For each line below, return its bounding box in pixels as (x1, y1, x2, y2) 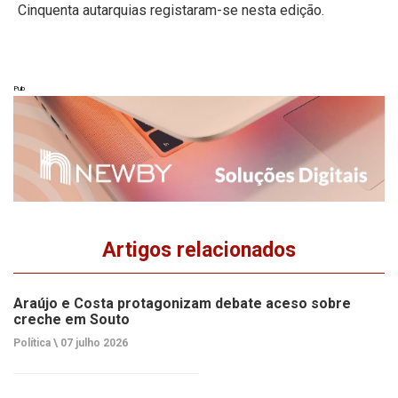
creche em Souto (13, 311, 130, 329)
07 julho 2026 (58, 337, 128, 350)
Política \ (13, 337, 58, 350)
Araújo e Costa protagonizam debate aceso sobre (13, 295, 351, 313)
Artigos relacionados (102, 238, 296, 263)
